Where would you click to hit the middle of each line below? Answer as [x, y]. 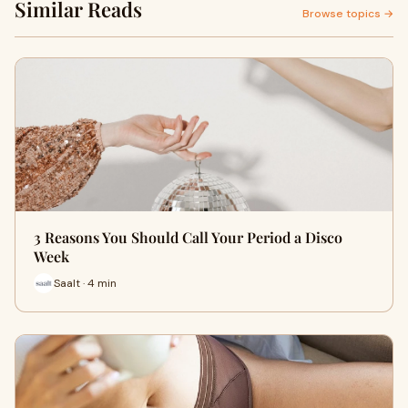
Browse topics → [348, 14]
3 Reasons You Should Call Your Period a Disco [188, 237]
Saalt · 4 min [85, 283]
